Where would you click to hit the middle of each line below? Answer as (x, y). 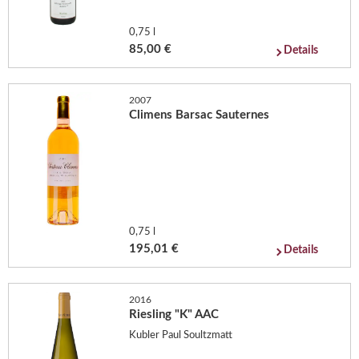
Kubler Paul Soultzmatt (181, 335)
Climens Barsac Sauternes (200, 115)
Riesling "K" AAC (174, 315)
